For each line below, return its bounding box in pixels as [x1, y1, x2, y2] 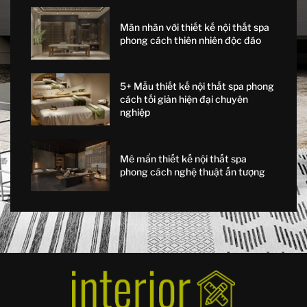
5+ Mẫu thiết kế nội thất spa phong [119, 80, 274, 93]
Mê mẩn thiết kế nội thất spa [119, 153, 247, 165]
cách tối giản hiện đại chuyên [119, 93, 248, 106]
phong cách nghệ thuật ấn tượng [119, 166, 265, 178]
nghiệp [119, 106, 150, 119]
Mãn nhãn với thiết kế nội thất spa [119, 21, 269, 33]
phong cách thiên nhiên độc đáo [119, 34, 261, 46]
